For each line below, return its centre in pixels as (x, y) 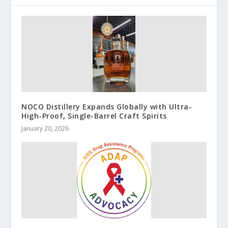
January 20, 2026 (45, 128)
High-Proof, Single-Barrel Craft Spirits (94, 116)
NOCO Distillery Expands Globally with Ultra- (107, 106)
